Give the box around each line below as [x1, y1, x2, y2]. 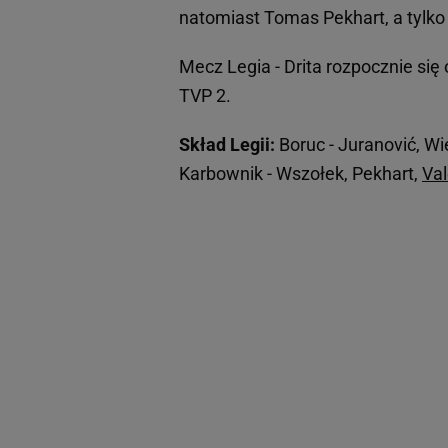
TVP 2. [179, 85, 231, 107]
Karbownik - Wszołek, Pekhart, [179, 163, 422, 185]
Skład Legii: [179, 134, 275, 156]
